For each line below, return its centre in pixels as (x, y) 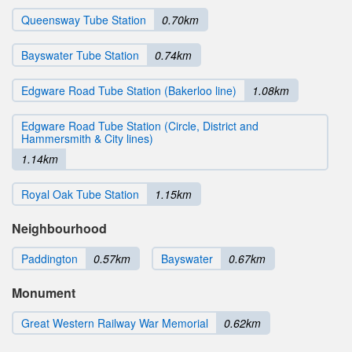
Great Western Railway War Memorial (115, 323)
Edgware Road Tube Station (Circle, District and (140, 125)
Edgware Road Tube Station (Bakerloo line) (129, 90)
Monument (44, 292)
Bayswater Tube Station (80, 55)
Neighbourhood (59, 228)
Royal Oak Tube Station (80, 194)
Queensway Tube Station (84, 19)
